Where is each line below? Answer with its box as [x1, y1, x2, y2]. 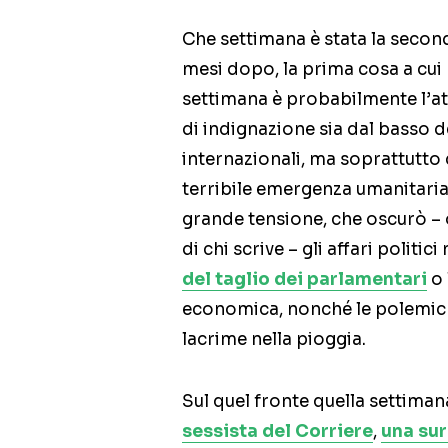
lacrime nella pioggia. [182, 329, 366, 351]
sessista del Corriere [182, 421, 373, 443]
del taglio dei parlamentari [182, 269, 427, 291]
